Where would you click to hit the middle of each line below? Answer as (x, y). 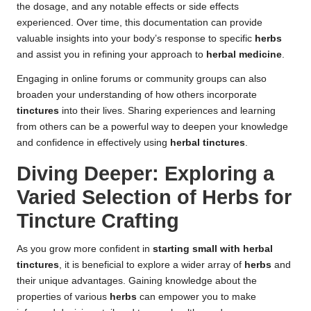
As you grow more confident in (85, 249)
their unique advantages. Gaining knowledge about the (137, 281)
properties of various (63, 297)
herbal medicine (244, 55)
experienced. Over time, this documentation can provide (140, 23)
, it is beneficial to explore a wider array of (152, 265)
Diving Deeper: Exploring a (145, 174)
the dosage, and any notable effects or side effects (128, 7)
